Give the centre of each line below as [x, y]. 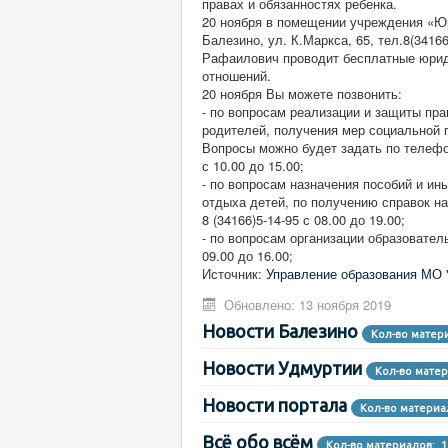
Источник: [234, 274]
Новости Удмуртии [282, 368]
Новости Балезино [280, 331]
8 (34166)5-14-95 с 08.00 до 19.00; [303, 220]
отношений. [236, 76]
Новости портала [274, 405]
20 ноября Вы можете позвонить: [302, 94]
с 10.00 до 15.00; [253, 166]
